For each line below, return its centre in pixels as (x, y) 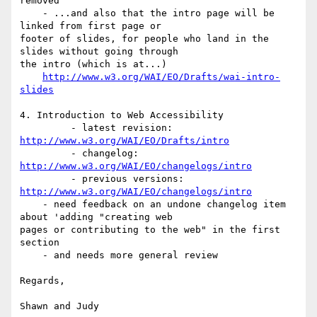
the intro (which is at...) (93, 64)
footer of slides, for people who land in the (144, 39)
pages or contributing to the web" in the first (150, 230)
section (40, 243)
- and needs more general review (31, 255)
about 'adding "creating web (99, 217)
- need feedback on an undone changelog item (31, 204)
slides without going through (102, 52)
